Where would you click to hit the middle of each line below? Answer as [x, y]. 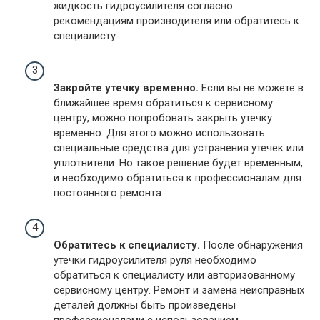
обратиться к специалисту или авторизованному [174, 275]
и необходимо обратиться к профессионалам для [177, 177]
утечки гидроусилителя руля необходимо [155, 260]
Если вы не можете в [251, 87]
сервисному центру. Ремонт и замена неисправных [179, 290]
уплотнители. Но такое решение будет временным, [178, 162]
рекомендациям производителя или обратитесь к [176, 20]
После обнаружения [251, 245]
